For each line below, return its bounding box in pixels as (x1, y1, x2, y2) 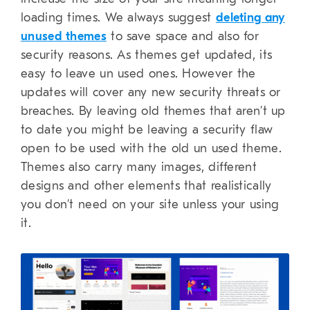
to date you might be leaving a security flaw (21, 122, 273, 138)
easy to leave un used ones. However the (21, 66, 256, 82)
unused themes (21, 29, 107, 44)
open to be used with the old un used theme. (21, 141, 282, 156)
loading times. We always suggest (21, 10, 216, 26)
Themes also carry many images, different (21, 160, 257, 175)
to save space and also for (106, 29, 259, 44)
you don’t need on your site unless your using (21, 197, 280, 212)
